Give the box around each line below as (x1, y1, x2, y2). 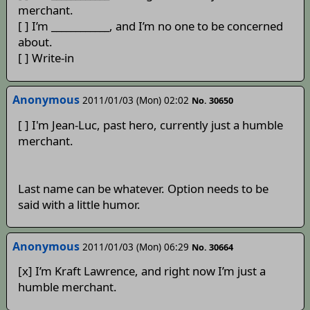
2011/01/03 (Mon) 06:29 (82, 239, 189, 253)
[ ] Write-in (17, 50, 74, 66)
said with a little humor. (17, 196, 140, 212)
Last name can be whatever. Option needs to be (17, 180, 268, 197)
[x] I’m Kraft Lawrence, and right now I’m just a (17, 263, 266, 279)
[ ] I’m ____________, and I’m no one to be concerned (17, 18, 283, 35)
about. (17, 34, 53, 51)
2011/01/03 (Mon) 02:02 (82, 93, 189, 107)
